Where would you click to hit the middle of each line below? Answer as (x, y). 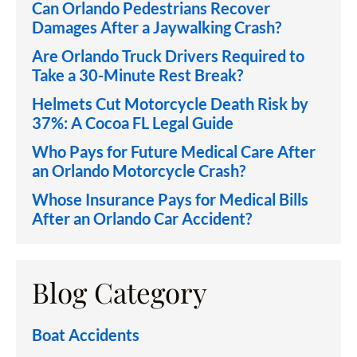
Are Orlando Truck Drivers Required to (168, 56)
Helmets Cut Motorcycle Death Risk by (170, 104)
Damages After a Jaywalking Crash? (157, 27)
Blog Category (120, 292)
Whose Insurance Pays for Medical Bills (170, 199)
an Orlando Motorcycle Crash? (139, 171)
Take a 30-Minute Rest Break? (137, 75)
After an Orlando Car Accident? (142, 218)
